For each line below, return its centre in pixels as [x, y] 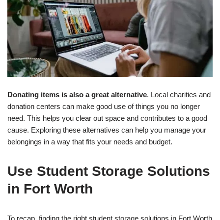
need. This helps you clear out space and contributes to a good [107, 118]
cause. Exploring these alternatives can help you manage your [107, 130]
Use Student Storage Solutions [109, 171]
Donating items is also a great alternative [77, 94]
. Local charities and [179, 94]
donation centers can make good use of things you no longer [104, 106]
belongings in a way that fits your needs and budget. [90, 141]
